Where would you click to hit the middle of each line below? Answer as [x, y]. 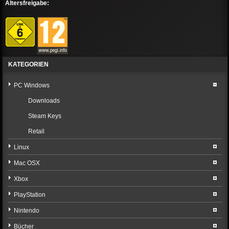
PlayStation [30, 195]
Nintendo [27, 211]
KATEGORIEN [29, 64]
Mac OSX [27, 163]
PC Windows [32, 85]
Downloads [44, 101]
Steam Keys [45, 116]
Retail [37, 131]
